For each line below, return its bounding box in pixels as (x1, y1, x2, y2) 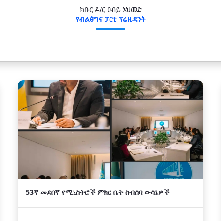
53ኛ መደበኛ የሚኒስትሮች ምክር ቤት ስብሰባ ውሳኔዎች (26, 187, 169, 197)
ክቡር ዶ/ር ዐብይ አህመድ (79, 5, 142, 14)
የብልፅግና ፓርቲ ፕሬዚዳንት (75, 14, 146, 24)
